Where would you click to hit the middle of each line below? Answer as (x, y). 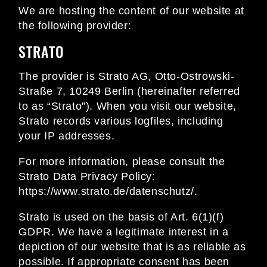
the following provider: (75, 26)
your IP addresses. (67, 136)
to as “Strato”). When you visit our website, (128, 106)
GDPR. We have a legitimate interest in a (124, 232)
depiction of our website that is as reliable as (132, 247)
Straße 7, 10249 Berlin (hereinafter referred (129, 91)
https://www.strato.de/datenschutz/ (106, 192)
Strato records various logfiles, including (121, 121)
